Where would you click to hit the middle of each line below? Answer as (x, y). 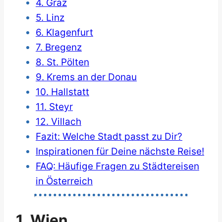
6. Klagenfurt (64, 33)
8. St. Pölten (62, 62)
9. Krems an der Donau (86, 77)
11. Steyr (54, 107)
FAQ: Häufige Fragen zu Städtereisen (117, 166)
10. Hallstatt (62, 92)
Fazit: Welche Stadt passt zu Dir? (109, 137)
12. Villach (58, 122)
